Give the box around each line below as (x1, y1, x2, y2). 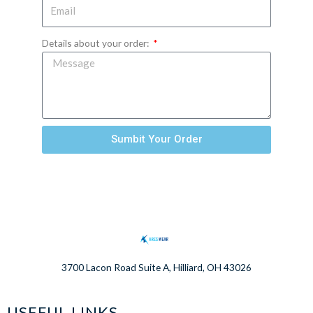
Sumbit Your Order (110, 133, 203, 146)
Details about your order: (42, 36, 151, 49)
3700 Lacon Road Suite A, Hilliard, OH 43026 (61, 261, 252, 273)
